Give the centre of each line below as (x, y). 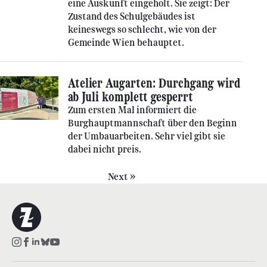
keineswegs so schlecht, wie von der (142, 30)
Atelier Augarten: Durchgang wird (154, 83)
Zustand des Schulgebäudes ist (132, 16)
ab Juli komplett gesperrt (131, 97)
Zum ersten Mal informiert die (132, 110)
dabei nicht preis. (105, 149)
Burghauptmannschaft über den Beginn (153, 123)
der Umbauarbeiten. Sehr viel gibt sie (147, 136)
